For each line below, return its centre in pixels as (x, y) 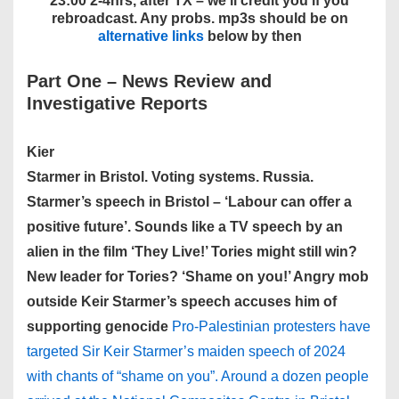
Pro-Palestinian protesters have (271, 326)
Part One (67, 81)
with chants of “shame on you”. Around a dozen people (198, 376)
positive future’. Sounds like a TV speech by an (185, 227)
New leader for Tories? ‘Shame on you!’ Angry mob (198, 277)
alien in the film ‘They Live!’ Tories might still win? (192, 252)
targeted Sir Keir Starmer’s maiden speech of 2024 (186, 351)
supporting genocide (98, 326)
